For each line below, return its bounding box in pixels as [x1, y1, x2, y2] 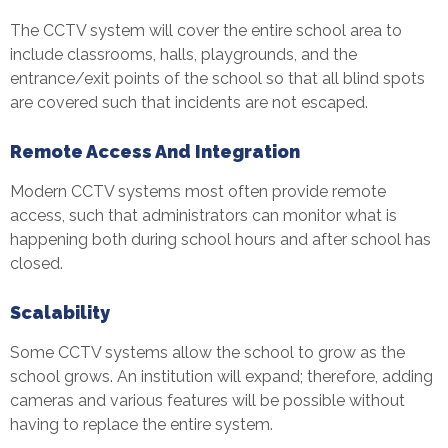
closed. [10, 253, 63, 273]
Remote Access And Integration [10, 140, 300, 162]
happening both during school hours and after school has [10, 229, 431, 249]
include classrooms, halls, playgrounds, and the [10, 44, 357, 64]
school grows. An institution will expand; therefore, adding [10, 366, 433, 386]
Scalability [10, 301, 110, 323]
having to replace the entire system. [10, 414, 273, 434]
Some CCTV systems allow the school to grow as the [10, 342, 405, 362]
